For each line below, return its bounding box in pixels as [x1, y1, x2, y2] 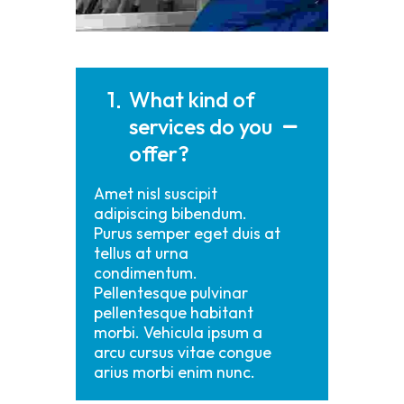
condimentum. [94, 262, 197, 284]
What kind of [129, 86, 255, 114]
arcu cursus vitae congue [94, 342, 271, 363]
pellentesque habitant [94, 302, 253, 324]
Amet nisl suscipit [94, 183, 217, 205]
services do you [129, 113, 272, 141]
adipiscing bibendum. [94, 203, 247, 225]
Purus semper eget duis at [94, 223, 280, 244]
